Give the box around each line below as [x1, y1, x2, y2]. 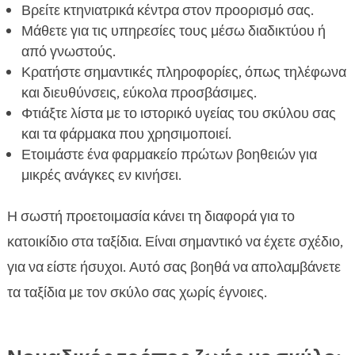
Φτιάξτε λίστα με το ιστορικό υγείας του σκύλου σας [21, 104, 336, 124]
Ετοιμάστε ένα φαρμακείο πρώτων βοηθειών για [21, 145, 317, 165]
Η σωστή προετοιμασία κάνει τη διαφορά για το [6, 207, 295, 227]
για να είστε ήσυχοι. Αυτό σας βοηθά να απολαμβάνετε [6, 258, 341, 277]
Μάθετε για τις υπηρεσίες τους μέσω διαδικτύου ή [21, 21, 326, 41]
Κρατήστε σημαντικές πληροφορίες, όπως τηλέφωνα [21, 63, 346, 82]
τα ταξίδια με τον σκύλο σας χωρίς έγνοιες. [6, 283, 267, 303]
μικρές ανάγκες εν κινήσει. [21, 166, 181, 185]
